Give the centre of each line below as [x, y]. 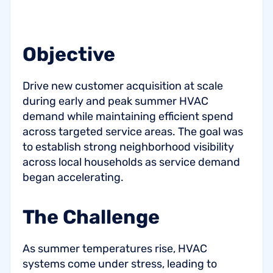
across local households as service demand [131, 162]
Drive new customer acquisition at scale [123, 86]
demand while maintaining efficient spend [128, 116]
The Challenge [91, 217]
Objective [69, 54]
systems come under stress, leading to [120, 264]
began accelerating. [73, 177]
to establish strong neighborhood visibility [128, 147]
